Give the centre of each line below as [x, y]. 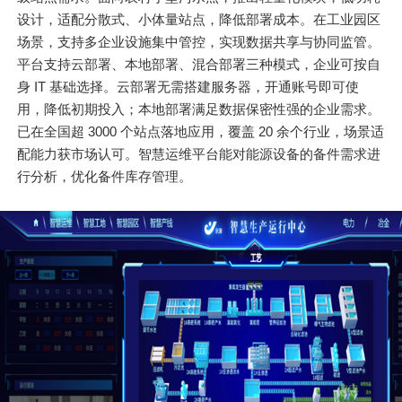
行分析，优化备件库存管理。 [105, 177]
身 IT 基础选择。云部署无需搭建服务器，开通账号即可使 [188, 87]
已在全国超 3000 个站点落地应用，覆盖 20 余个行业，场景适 [201, 132]
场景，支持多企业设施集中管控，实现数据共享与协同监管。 [199, 42]
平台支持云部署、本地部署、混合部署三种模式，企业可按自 [199, 65]
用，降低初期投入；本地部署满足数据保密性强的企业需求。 [199, 109]
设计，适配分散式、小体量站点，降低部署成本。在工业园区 [199, 20]
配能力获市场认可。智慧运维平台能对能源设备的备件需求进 [199, 154]
